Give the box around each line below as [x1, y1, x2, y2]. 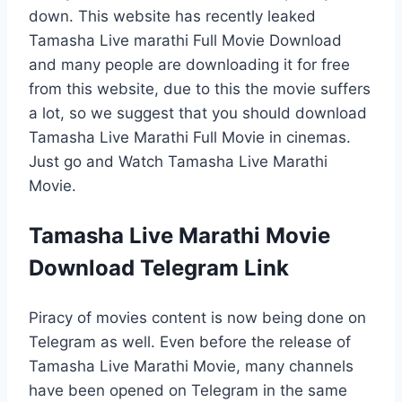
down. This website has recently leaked [29, 6, 316, 25]
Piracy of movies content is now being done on [29, 308, 366, 327]
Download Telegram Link [29, 254, 289, 281]
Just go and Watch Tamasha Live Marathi [29, 152, 328, 170]
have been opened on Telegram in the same [29, 380, 347, 399]
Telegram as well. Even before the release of [29, 332, 351, 351]
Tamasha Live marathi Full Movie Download [29, 31, 342, 49]
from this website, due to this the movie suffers [29, 79, 371, 98]
